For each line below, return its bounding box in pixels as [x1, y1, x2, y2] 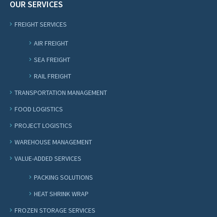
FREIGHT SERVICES [15, 20, 67, 29]
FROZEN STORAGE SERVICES [15, 206, 95, 215]
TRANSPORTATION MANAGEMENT [15, 88, 107, 97]
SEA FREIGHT [34, 55, 70, 64]
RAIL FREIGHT [34, 72, 71, 80]
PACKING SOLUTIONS [34, 173, 93, 182]
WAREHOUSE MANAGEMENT [15, 138, 92, 146]
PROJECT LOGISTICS [15, 121, 72, 130]
